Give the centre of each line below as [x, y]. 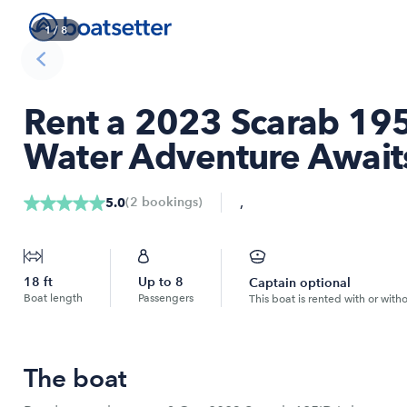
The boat [75, 378]
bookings [168, 202]
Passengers [166, 298]
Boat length [53, 298]
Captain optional [300, 283]
